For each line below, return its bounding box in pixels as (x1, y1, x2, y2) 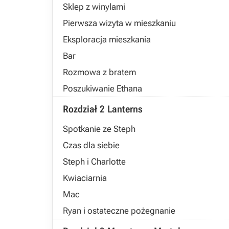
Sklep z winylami (63, 2, 125, 12)
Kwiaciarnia (63, 173, 107, 183)
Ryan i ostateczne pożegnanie (63, 205, 175, 216)
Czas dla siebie (63, 140, 120, 150)
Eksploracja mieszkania (63, 34, 151, 44)
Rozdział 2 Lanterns (63, 103, 143, 115)
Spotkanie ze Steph (63, 124, 135, 134)
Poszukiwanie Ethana (63, 83, 142, 94)
